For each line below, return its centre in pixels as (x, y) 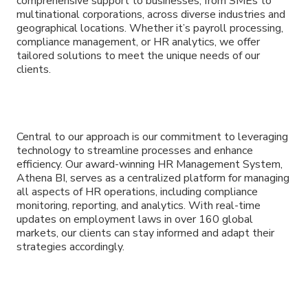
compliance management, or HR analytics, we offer (138, 42)
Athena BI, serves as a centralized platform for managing (153, 178)
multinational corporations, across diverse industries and (151, 15)
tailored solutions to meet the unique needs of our (138, 56)
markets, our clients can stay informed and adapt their (145, 233)
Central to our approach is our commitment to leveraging (152, 136)
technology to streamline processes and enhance (135, 150)
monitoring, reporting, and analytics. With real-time (139, 205)
